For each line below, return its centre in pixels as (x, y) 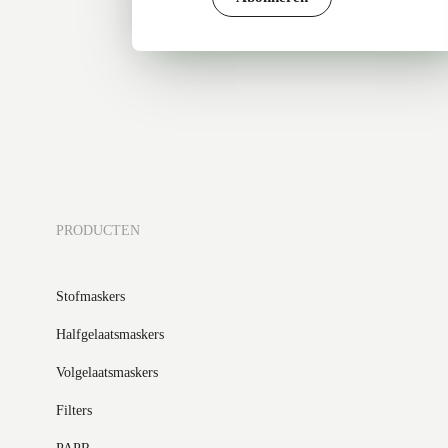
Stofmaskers (91, 296)
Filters (74, 410)
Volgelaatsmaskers (107, 372)
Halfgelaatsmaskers (110, 334)
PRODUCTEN (98, 230)
